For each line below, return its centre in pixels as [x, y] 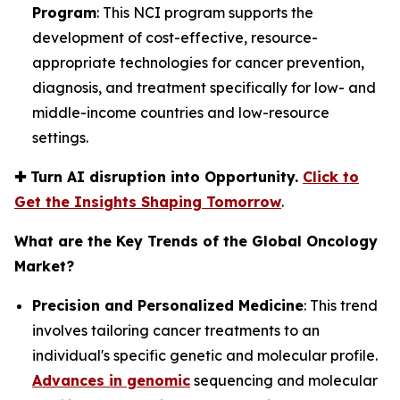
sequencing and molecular [284, 380]
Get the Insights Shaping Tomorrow [148, 201]
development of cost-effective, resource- [175, 37]
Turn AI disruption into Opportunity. [167, 176]
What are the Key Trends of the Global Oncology [196, 241]
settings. [62, 137]
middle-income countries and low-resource [181, 112]
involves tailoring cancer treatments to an [176, 330]
